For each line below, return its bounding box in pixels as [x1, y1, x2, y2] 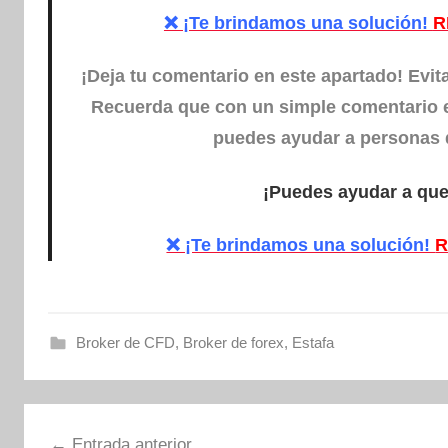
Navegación [23, 406, 167, 437]
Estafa [291, 334, 334, 352]
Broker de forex [182, 334, 284, 352]
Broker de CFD [75, 334, 175, 352]
